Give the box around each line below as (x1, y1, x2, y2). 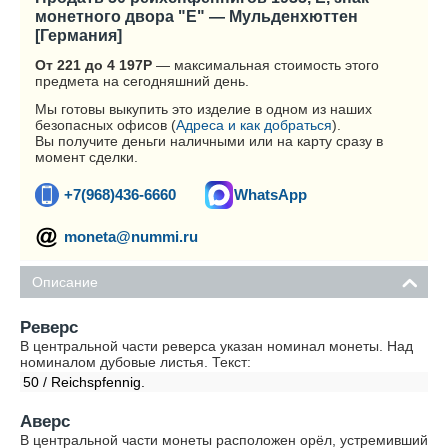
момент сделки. (35, 149, 138, 165)
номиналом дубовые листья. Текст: (20, 354, 251, 370)
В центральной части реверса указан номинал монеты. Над (20, 338, 413, 354)
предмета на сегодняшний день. (35, 73, 249, 89)
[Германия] (35, 26, 122, 44)
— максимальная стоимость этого (152, 57, 379, 73)
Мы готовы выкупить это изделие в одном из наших (35, 101, 372, 117)
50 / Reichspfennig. (23, 374, 145, 390)
